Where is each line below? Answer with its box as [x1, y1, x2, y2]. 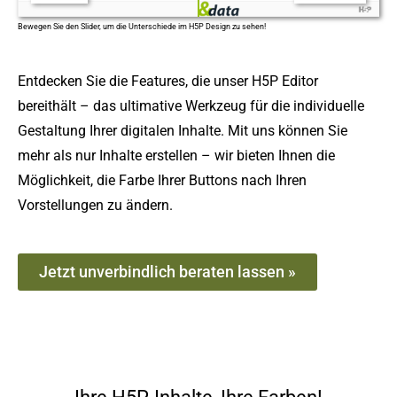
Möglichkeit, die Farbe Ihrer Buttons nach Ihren [18, 171, 307, 189]
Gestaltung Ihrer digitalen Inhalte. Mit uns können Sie [18, 121, 347, 139]
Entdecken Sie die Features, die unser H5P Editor [18, 72, 318, 90]
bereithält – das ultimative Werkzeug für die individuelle [18, 97, 364, 114]
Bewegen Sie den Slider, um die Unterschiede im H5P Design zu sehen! [18, 21, 266, 31]
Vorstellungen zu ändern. [18, 196, 173, 214]
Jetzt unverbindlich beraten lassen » [39, 261, 296, 281]
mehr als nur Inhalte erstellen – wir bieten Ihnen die [18, 146, 335, 164]
